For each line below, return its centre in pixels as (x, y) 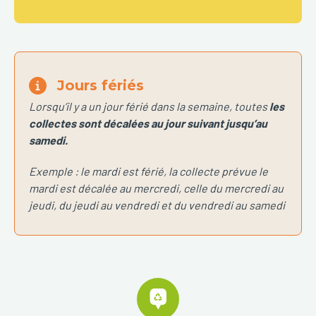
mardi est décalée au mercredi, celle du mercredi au (156, 188)
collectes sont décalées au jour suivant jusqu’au (148, 123)
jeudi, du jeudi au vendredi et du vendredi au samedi (157, 205)
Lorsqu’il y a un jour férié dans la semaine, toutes (149, 106)
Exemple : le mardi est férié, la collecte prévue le (148, 171)
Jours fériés (101, 85)
